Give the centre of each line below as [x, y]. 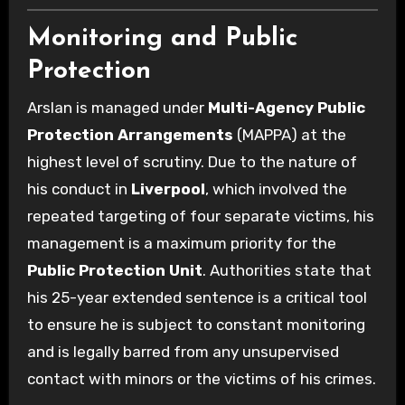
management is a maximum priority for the [181, 243]
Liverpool [168, 188]
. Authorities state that [287, 270]
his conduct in [79, 188]
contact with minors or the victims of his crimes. [201, 378]
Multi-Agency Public [286, 107]
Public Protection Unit [114, 270]
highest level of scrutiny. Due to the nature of [192, 161]
